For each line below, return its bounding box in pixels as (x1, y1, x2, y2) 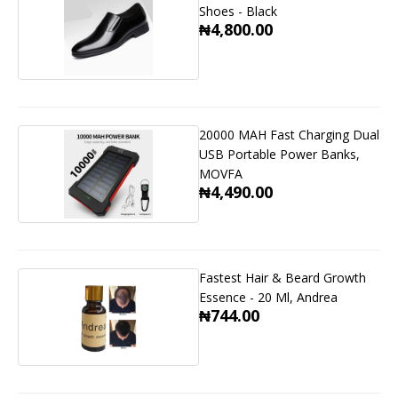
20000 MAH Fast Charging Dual (199, 126, 379, 144)
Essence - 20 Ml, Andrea (199, 289, 338, 306)
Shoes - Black (199, 3, 277, 20)
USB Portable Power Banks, (199, 146, 360, 163)
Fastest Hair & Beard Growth (199, 269, 366, 287)
